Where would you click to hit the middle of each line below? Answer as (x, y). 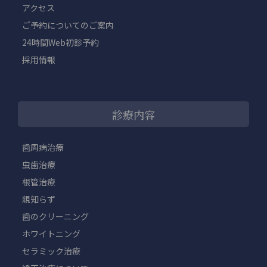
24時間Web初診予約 (60, 43)
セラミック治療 (51, 251)
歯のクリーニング (55, 217)
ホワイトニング (51, 234)
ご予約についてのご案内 (68, 25)
